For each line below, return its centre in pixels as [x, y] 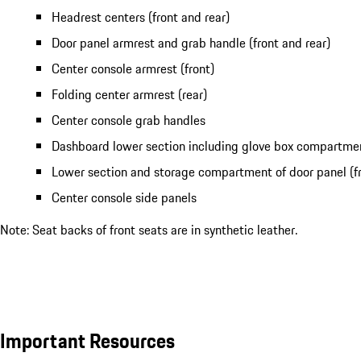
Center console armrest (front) [133, 69]
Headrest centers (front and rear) [141, 17]
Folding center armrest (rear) [129, 95]
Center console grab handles [129, 120]
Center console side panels [124, 198]
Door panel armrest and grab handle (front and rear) [193, 43]
